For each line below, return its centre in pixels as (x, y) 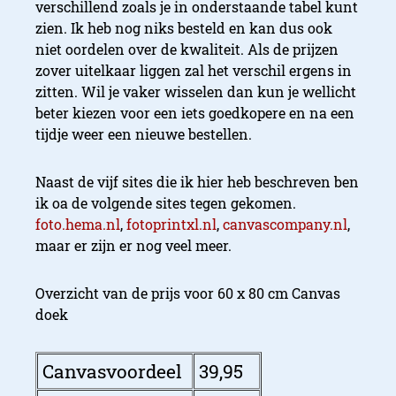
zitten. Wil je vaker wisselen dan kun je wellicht (196, 91)
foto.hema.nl (78, 224)
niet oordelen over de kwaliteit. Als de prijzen (187, 49)
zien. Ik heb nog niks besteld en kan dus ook (184, 27)
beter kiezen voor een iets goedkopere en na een (195, 112)
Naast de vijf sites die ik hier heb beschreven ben (197, 181)
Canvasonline (137, 282)
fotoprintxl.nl (171, 224)
